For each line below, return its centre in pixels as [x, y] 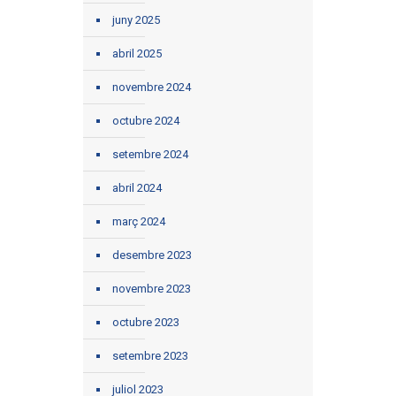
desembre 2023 [152, 255]
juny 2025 [136, 19]
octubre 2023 [146, 322]
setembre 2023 [150, 355]
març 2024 [139, 221]
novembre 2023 [152, 288]
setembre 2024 [150, 154]
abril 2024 [137, 187]
